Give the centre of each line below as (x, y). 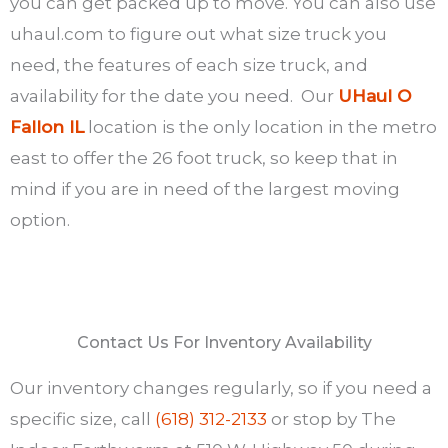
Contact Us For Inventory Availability (224, 342)
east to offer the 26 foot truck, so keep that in (204, 157)
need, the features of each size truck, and (189, 64)
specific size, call (82, 418)
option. (40, 219)
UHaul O (374, 95)
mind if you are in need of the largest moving (205, 188)
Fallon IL (47, 126)
